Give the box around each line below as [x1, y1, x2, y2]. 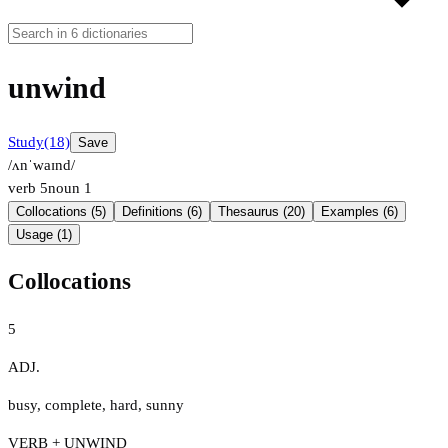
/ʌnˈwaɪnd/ [8, 157, 75, 174]
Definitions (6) [122, 204, 202, 220]
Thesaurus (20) [218, 204, 305, 220]
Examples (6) [321, 204, 398, 220]
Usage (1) [16, 227, 72, 243]
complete [45, 396, 102, 413]
